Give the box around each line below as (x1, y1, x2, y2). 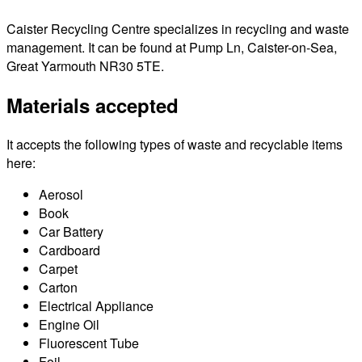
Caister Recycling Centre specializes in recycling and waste (6, 19, 349, 38)
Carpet (39, 259, 78, 278)
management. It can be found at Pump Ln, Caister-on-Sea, (6, 37, 337, 57)
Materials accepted (6, 90, 179, 119)
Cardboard (39, 240, 100, 259)
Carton (39, 277, 78, 297)
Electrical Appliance (39, 296, 154, 315)
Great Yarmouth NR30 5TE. (6, 56, 164, 75)
